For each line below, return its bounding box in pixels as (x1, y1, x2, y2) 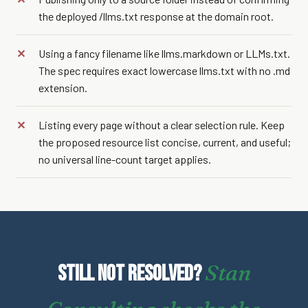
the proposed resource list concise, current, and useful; (38, 135, 291, 148)
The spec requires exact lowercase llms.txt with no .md (38, 64, 290, 77)
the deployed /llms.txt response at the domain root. (38, 10, 274, 23)
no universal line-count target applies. (38, 153, 211, 166)
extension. (38, 81, 87, 94)
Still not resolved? (57, 261, 205, 287)
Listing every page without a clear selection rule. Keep (38, 118, 285, 131)
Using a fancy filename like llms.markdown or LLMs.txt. (38, 47, 290, 60)
